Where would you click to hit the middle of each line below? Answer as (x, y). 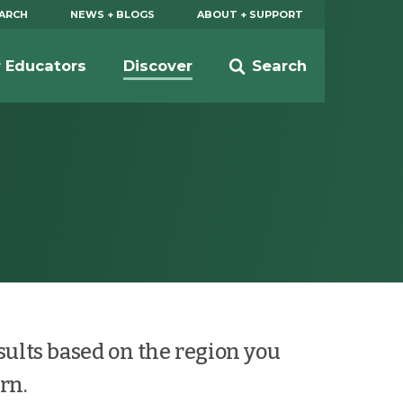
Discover (157, 65)
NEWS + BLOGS (113, 14)
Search (279, 65)
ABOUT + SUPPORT (251, 14)
